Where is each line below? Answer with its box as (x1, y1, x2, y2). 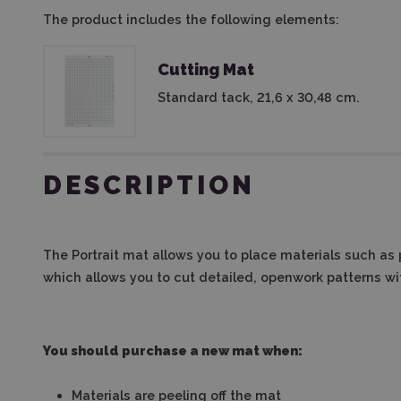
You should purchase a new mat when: (43, 343, 303, 358)
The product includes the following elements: (43, 12, 339, 27)
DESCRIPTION (43, 170, 255, 200)
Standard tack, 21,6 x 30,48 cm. (158, 90, 360, 105)
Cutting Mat (158, 60, 254, 79)
